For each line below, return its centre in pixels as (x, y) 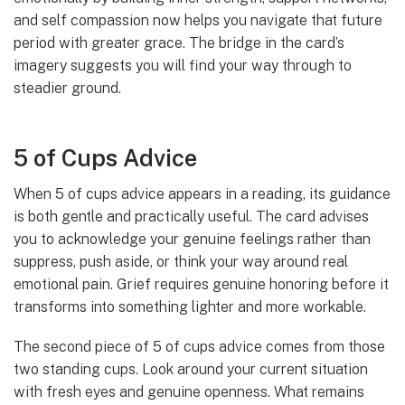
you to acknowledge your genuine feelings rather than (192, 240)
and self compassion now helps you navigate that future (198, 21)
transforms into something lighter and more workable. (190, 307)
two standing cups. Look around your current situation (191, 370)
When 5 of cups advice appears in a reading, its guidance (202, 194)
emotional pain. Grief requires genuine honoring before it (201, 285)
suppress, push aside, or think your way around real (181, 262)
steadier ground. (67, 89)
